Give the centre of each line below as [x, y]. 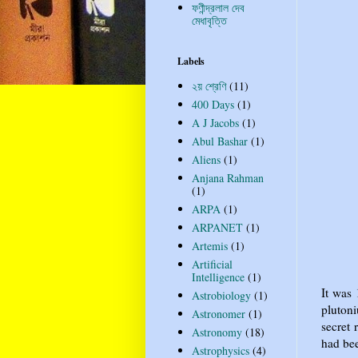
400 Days [213, 105]
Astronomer [218, 314]
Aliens [206, 160]
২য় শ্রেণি [209, 86]
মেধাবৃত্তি [209, 21]
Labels [191, 61]
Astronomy [217, 332]
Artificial [212, 265]
